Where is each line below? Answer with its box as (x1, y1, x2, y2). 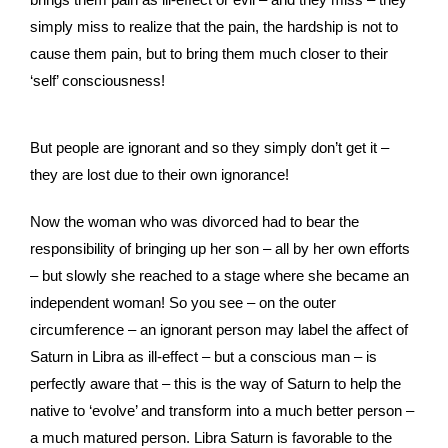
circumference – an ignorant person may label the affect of (30, 321, 408, 339)
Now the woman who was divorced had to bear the (30, 213, 359, 231)
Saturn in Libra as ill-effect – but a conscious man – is (30, 348, 377, 366)
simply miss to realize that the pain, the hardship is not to (30, 18, 398, 36)
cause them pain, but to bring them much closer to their (30, 45, 388, 63)
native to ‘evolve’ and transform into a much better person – (30, 402, 414, 420)
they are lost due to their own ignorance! (30, 166, 289, 184)
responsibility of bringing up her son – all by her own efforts (30, 240, 410, 258)
